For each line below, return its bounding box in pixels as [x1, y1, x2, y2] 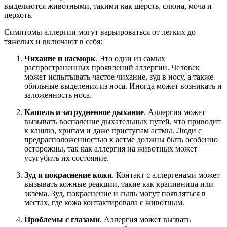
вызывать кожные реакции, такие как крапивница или [24, 179, 213, 188]
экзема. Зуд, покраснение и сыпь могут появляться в [24, 188, 206, 198]
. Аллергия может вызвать [100, 215, 191, 224]
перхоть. [4, 10, 33, 19]
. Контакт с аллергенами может [112, 170, 220, 179]
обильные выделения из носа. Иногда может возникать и [24, 81, 222, 90]
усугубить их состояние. [24, 153, 109, 162]
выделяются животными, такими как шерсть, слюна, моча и [4, 1, 212, 10]
